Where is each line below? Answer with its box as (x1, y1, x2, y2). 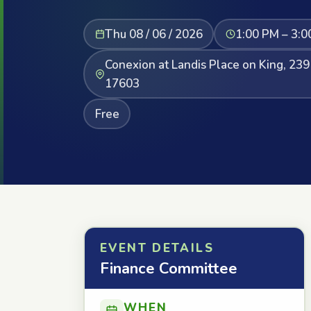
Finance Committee (100, 258, 237, 279)
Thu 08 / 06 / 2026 (104, 26, 203, 42)
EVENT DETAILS (100, 240, 214, 256)
